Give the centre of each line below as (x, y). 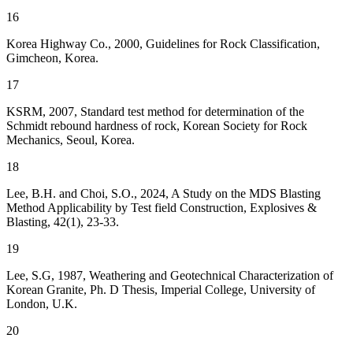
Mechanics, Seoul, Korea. (71, 140)
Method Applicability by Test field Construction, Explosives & (162, 208)
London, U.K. (42, 304)
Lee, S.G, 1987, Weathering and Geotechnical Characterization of (170, 276)
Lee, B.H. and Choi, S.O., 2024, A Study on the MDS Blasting (163, 194)
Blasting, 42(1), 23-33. (63, 222)
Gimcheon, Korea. (52, 58)
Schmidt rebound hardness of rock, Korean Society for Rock (157, 126)
